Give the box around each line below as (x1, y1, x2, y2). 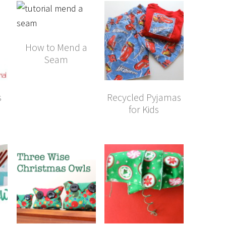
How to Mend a (25, 40, 87, 53)
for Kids (129, 102, 159, 116)
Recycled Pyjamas (106, 90, 181, 103)
